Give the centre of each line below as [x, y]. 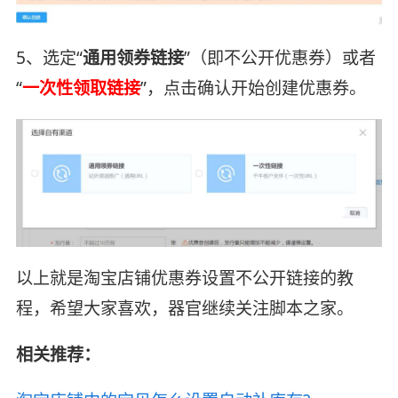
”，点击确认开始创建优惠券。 [253, 88]
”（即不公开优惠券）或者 [279, 57]
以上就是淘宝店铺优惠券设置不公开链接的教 [184, 278]
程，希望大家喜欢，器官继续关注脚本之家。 [184, 308]
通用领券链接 [133, 57]
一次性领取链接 [81, 88]
